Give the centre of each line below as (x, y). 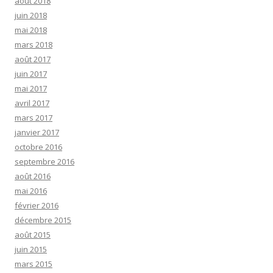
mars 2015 (34, 264)
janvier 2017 (37, 133)
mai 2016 (31, 191)
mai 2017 (31, 89)
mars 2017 (34, 118)
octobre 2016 (38, 147)
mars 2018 (34, 45)
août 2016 (33, 176)
